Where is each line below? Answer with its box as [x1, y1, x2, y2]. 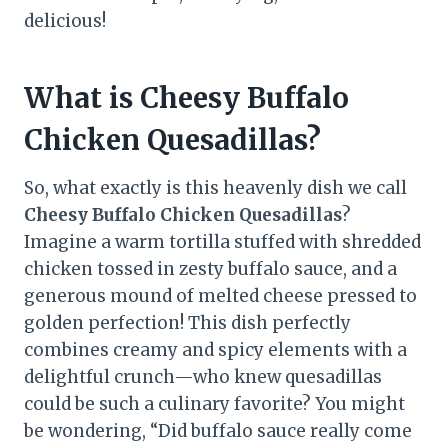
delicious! [24, 9, 106, 32]
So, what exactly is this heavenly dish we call [24, 176, 407, 199]
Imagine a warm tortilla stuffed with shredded [24, 230, 421, 253]
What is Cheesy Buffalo [24, 79, 349, 116]
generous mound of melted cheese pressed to [24, 284, 417, 307]
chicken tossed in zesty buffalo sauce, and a [24, 257, 397, 280]
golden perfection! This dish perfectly [24, 311, 351, 334]
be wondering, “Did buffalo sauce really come [24, 419, 412, 442]
